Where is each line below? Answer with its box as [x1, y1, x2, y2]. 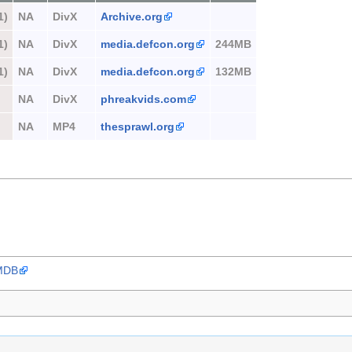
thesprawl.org [101, 119, 174, 133]
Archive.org [101, 9, 163, 23]
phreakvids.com [101, 92, 186, 105]
